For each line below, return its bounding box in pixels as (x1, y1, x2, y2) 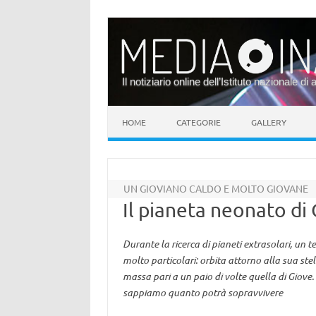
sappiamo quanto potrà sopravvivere (122, 286, 283, 299)
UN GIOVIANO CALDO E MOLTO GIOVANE (123, 182, 309, 195)
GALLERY (251, 116, 286, 128)
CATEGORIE (176, 116, 221, 128)
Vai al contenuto (108, 104, 181, 117)
